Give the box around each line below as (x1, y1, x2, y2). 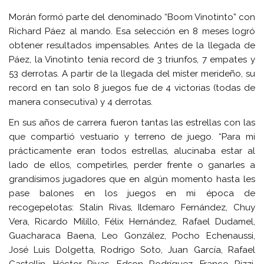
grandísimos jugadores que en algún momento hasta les (9, 174, 255, 185)
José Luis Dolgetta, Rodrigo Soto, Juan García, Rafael (9, 245, 255, 256)
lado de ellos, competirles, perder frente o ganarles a (9, 160, 255, 171)
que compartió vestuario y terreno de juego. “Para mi (9, 131, 255, 143)
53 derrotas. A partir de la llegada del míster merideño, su (9, 68, 255, 80)
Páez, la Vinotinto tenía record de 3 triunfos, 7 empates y (9, 54, 255, 65)
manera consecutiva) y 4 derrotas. (9, 97, 153, 108)
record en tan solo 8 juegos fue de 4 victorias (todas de (9, 82, 255, 94)
